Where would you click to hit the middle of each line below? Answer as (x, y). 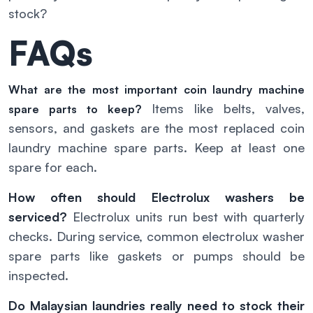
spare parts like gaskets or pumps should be (156, 255)
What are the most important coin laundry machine (156, 89)
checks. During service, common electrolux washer (156, 236)
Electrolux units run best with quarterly (189, 216)
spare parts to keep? (75, 109)
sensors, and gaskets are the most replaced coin (156, 128)
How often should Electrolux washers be (156, 197)
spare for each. (53, 167)
